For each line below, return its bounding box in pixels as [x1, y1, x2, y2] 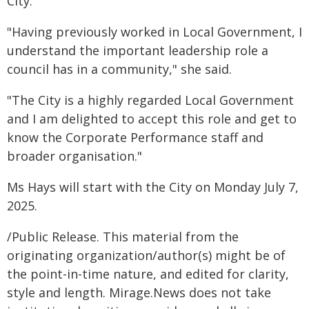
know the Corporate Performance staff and [7, 129, 263, 146]
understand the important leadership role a [7, 42, 268, 59]
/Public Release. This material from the [7, 228, 239, 245]
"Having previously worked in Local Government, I [7, 23, 302, 40]
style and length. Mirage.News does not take [7, 284, 271, 301]
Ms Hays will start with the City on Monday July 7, [7, 179, 299, 195]
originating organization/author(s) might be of [7, 247, 286, 263]
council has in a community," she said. [7, 61, 232, 77]
